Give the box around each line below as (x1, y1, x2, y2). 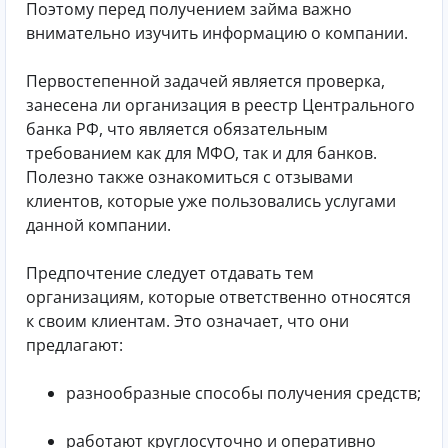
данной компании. (26, 213, 171, 236)
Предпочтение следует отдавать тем (26, 261, 314, 284)
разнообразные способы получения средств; (66, 381, 421, 404)
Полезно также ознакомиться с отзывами (26, 165, 353, 188)
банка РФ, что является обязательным (26, 117, 328, 140)
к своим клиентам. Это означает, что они (26, 309, 349, 332)
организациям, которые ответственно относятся (26, 285, 411, 308)
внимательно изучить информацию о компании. (26, 21, 408, 44)
